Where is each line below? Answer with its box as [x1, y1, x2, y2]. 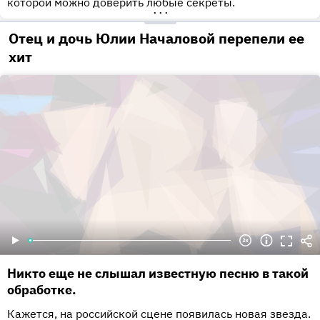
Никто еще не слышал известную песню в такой [7, 265, 309, 282]
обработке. [7, 281, 76, 299]
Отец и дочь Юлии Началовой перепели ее [9, 29, 304, 49]
